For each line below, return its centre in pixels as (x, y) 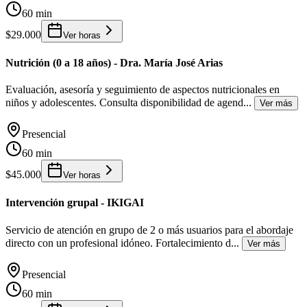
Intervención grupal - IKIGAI (75, 203)
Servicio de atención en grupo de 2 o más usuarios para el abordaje (149, 230)
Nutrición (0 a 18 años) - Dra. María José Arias (114, 62)
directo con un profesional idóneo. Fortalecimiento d (118, 243)
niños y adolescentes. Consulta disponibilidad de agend (124, 103)
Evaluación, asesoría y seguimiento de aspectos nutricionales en (143, 90)
